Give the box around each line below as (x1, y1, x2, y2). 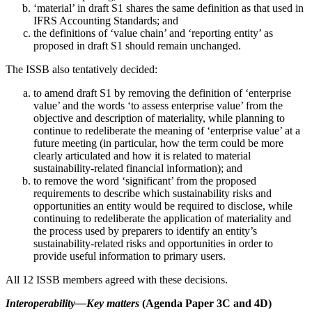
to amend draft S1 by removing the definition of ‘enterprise (33, 86, 291, 99)
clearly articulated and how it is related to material (33, 149, 251, 162)
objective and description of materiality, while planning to (33, 111, 285, 124)
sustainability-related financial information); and (33, 162, 242, 174)
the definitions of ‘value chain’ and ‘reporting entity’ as (33, 26, 273, 39)
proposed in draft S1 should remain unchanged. (33, 39, 241, 52)
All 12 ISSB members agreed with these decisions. (6, 273, 228, 286)
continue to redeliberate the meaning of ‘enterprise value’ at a (33, 124, 300, 136)
